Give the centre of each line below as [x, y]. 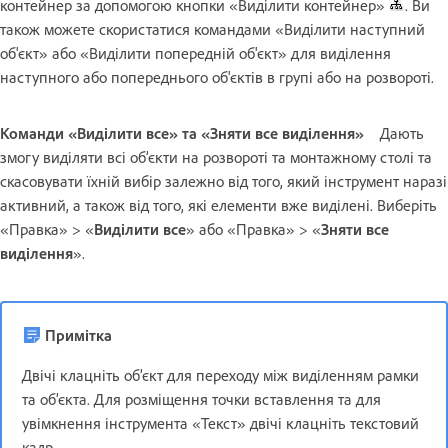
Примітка [78, 334]
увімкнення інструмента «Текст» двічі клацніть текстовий [220, 422]
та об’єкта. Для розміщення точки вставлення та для [201, 398]
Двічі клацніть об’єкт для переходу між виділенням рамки [220, 374]
